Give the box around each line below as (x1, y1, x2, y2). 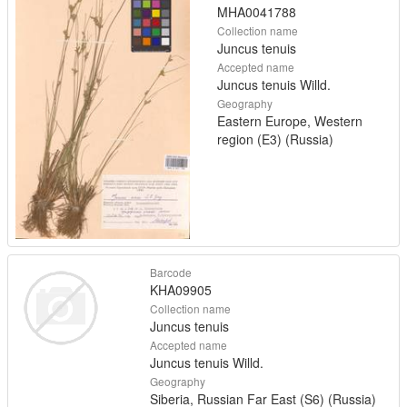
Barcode (149, 263, 192, 280)
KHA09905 (149, 280, 212, 299)
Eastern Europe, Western (217, 112, 362, 131)
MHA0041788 (217, 3, 296, 22)
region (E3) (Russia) (217, 130, 333, 149)
